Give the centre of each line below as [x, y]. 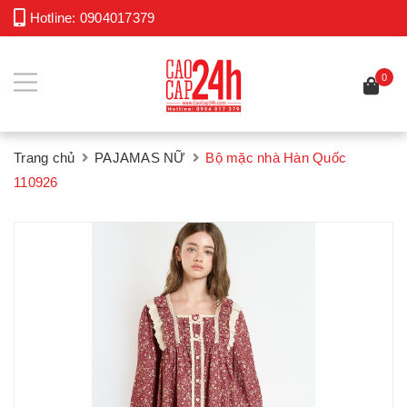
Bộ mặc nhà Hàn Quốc [276, 158]
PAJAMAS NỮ [140, 158]
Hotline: [53, 18]
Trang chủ [45, 158]
